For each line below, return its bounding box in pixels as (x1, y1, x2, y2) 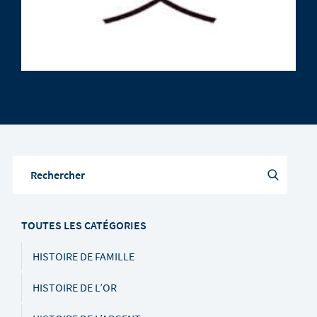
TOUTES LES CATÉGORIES (21, 217, 146, 232)
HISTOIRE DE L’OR (33, 279, 117, 294)
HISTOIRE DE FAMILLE (33, 248, 134, 263)
